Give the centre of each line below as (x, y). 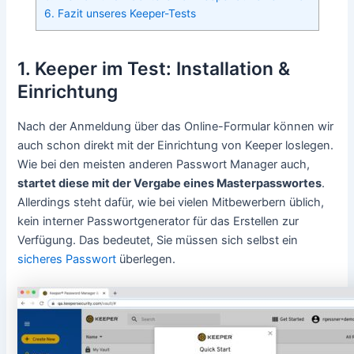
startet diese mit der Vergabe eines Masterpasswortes (170, 183)
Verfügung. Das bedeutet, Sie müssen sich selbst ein (158, 240)
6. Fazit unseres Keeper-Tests (120, 13)
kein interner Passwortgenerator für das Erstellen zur (158, 221)
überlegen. (146, 259)
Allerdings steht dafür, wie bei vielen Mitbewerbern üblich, (171, 202)
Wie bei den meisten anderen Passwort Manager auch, (164, 164)
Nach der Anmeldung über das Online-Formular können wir (176, 126)
